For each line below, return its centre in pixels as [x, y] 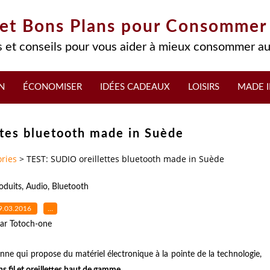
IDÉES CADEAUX [135, 87]
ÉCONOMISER [52, 87]
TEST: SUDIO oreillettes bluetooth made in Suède [125, 159]
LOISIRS [204, 87]
